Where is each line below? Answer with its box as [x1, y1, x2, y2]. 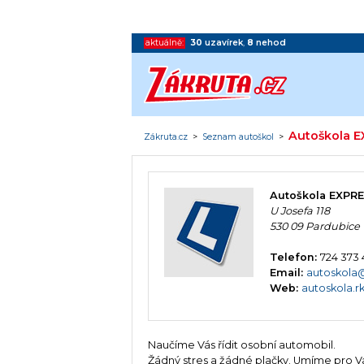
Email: [270, 266, 307, 279]
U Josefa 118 [270, 205, 331, 218]
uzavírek [205, 37, 244, 48]
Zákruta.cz [144, 131, 188, 142]
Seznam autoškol [202, 131, 275, 142]
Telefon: [270, 251, 321, 264]
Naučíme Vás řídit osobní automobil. [148, 338, 336, 351]
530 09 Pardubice [270, 220, 361, 233]
